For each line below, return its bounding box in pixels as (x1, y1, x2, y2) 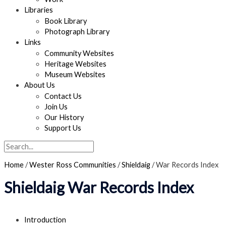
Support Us (44, 124, 81, 133)
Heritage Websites (44, 60, 106, 69)
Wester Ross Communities (29, 160, 116, 169)
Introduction (24, 215, 66, 224)
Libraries (24, 6, 53, 15)
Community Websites (44, 49, 114, 58)
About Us (24, 81, 55, 90)
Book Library (44, 17, 87, 26)
